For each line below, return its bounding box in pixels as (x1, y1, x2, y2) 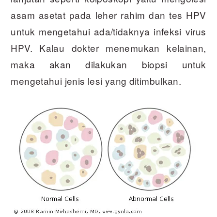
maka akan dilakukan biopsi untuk (11, 58, 206, 71)
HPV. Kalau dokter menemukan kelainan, (11, 41, 206, 55)
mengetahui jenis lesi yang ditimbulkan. (11, 74, 182, 88)
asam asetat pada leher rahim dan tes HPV (11, 8, 206, 22)
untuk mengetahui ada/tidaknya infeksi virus (11, 25, 206, 38)
